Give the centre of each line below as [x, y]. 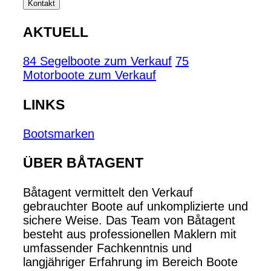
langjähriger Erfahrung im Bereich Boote [130, 262]
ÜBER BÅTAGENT [83, 163]
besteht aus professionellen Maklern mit [130, 234]
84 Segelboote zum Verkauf [97, 61]
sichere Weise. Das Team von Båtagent [129, 220]
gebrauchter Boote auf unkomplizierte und [135, 206]
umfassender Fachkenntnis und [107, 248]
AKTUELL [56, 32]
